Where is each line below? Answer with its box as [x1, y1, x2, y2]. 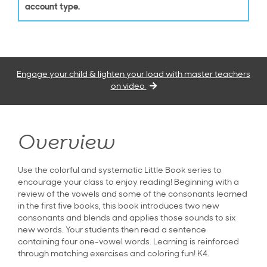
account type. [25, 3, 80, 13]
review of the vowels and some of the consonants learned [18, 190, 247, 200]
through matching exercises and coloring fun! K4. [18, 250, 209, 259]
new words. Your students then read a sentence [18, 226, 206, 235]
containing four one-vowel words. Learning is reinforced [18, 238, 239, 247]
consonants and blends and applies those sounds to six [18, 214, 235, 223]
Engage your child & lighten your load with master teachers [17, 70, 250, 80]
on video [110, 82, 147, 92]
